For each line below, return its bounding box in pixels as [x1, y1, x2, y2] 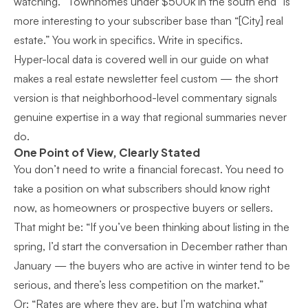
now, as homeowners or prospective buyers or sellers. [14, 201, 273, 214]
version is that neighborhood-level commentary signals [14, 91, 277, 104]
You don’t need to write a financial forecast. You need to [14, 162, 284, 176]
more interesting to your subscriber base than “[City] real [14, 14, 283, 27]
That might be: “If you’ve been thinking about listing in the [14, 220, 289, 234]
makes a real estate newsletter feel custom [14, 71, 217, 85]
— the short [217, 71, 278, 85]
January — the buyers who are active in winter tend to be [14, 258, 290, 272]
